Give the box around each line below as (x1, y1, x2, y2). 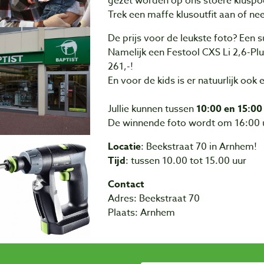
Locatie (107, 140, 141, 154)
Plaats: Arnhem (107, 206, 175, 220)
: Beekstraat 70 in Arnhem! (140, 140, 257, 154)
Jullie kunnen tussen (107, 102, 196, 117)
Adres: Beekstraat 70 (107, 192, 200, 206)
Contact (107, 177, 144, 192)
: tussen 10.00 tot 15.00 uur (125, 154, 246, 169)
